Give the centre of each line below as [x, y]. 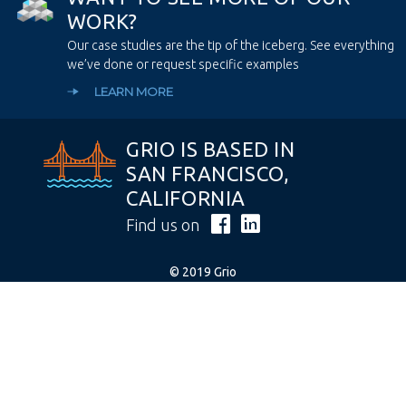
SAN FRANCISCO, [208, 173]
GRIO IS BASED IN [211, 149]
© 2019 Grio [203, 271]
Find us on [164, 224]
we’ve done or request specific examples [183, 64]
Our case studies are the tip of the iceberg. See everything [230, 45]
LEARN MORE [133, 91]
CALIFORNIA [186, 198]
